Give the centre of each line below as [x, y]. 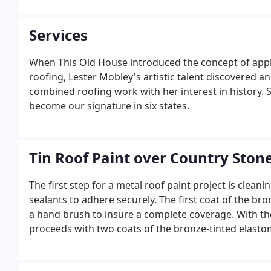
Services [58, 35]
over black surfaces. [75, 12]
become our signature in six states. [109, 106]
